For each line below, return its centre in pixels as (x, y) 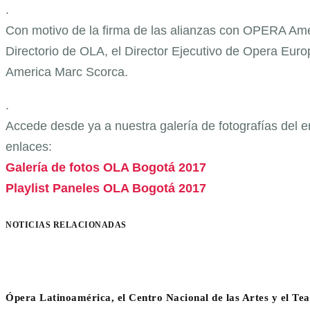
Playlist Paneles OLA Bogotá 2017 (106, 188)
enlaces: (29, 146)
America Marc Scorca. (67, 72)
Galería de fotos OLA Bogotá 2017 (106, 167)
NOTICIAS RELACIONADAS (66, 225)
